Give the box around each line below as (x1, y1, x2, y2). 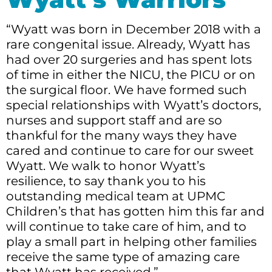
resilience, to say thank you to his (6, 173, 206, 188)
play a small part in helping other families (6, 234, 257, 249)
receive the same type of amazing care (6, 249, 240, 264)
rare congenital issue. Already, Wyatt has (6, 36, 250, 52)
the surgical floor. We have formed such (6, 82, 247, 97)
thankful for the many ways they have (6, 127, 237, 143)
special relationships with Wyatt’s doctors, (6, 97, 261, 112)
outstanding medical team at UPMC (6, 188, 225, 203)
